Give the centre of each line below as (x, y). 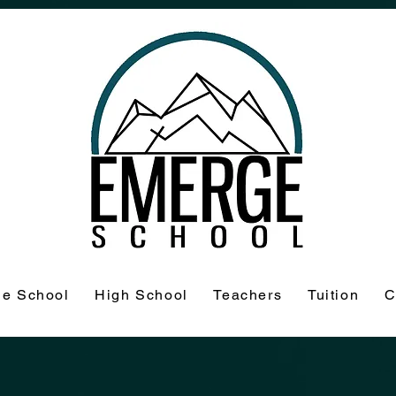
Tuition (333, 295)
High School (141, 295)
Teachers (248, 295)
